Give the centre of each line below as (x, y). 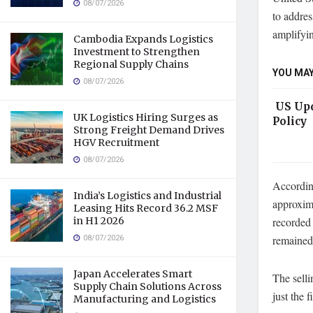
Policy (290, 121)
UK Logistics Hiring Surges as (146, 117)
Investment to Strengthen (137, 52)
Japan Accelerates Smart (133, 274)
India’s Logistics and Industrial (147, 196)
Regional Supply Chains (131, 64)
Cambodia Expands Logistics (143, 39)
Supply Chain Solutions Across (147, 286)
